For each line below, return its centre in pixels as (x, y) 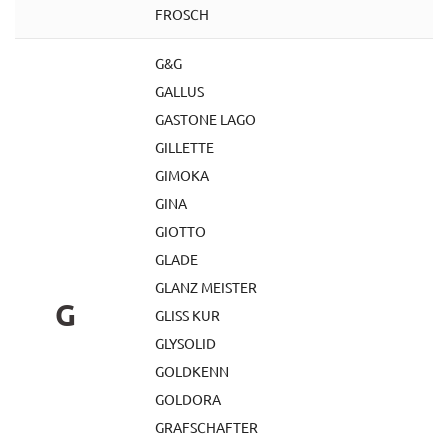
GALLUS (179, 91)
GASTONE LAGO (205, 119)
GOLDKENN (192, 371)
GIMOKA (182, 175)
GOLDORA (188, 399)
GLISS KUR (187, 315)
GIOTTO (180, 231)
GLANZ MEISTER (206, 287)
